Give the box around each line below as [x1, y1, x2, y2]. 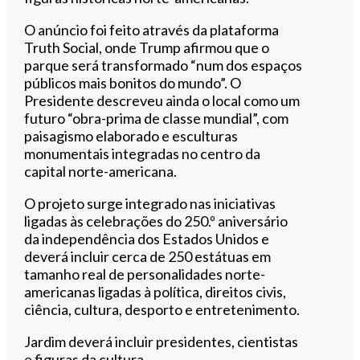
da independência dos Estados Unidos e [24, 229, 270, 247]
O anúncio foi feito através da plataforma [24, 20, 280, 39]
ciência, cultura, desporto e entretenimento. [24, 300, 301, 318]
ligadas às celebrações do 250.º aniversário [24, 211, 288, 230]
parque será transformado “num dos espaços [24, 55, 303, 74]
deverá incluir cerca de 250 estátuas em [24, 247, 272, 265]
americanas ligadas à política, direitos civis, [24, 282, 287, 301]
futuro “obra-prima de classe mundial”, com [24, 108, 289, 127]
